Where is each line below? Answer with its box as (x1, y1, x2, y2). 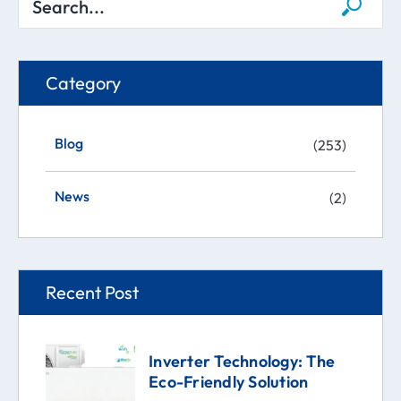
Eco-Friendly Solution (149, 371, 309, 392)
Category (46, 71, 121, 94)
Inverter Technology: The (149, 350, 335, 371)
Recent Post (46, 280, 139, 303)
